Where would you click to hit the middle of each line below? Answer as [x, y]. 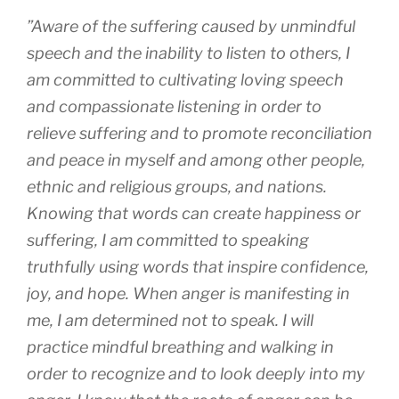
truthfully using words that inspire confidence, [198, 266]
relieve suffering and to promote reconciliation [199, 133]
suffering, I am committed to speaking [168, 240]
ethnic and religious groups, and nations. [177, 186]
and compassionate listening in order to [174, 106]
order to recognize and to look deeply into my [196, 373]
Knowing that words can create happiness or [194, 213]
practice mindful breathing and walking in [180, 346]
